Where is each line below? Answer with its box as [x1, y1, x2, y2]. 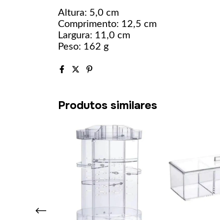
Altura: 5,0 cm [58, 8, 119, 18]
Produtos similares [58, 98, 157, 112]
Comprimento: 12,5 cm [58, 19, 157, 29]
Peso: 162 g [58, 42, 109, 52]
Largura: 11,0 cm [58, 30, 130, 40]
